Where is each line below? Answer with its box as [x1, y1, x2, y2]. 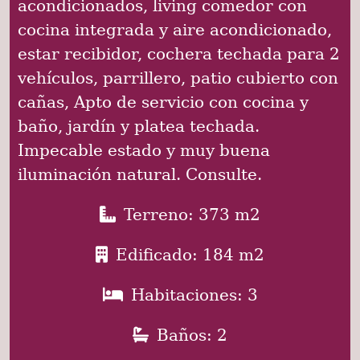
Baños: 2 [157, 325, 227, 345]
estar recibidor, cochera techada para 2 [18, 43, 340, 63]
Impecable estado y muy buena [18, 140, 270, 160]
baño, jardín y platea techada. [18, 116, 260, 136]
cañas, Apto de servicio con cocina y [18, 92, 309, 112]
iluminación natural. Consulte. [18, 164, 262, 184]
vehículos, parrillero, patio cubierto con [18, 67, 338, 88]
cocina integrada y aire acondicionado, [18, 19, 332, 39]
